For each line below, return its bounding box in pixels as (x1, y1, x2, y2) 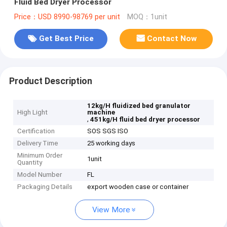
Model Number (17, 171, 62, 179)
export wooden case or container (87, 183, 189, 191)
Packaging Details (17, 183, 73, 191)
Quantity (17, 159, 43, 167)
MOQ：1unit (127, 12, 167, 21)
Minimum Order (17, 152, 63, 160)
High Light (17, 108, 48, 117)
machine (87, 108, 116, 117)
